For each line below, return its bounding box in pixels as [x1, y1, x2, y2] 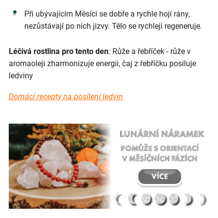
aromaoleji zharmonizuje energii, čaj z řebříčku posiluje [9, 58, 196, 68]
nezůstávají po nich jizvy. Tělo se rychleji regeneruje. [24, 21, 202, 31]
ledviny [9, 71, 33, 80]
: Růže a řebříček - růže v [109, 46, 191, 56]
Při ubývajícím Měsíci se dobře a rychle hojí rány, [24, 9, 190, 18]
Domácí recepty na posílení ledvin [9, 91, 123, 101]
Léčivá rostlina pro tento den [9, 46, 109, 56]
